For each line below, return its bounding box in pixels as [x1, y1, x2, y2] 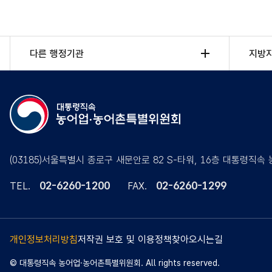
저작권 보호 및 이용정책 [78, 233, 172, 245]
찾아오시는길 [172, 233, 223, 245]
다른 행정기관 [30, 47, 84, 59]
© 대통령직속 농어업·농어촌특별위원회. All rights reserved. [10, 257, 220, 268]
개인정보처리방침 [10, 233, 78, 245]
